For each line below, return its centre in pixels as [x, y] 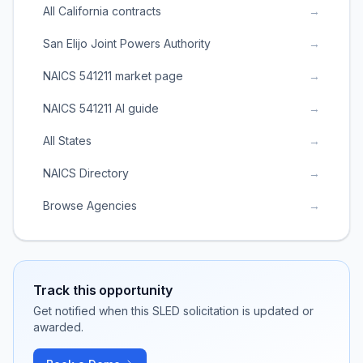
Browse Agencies [90, 205]
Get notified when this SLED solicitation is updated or [173, 311]
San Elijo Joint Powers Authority [127, 43]
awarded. [58, 327]
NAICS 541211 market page [113, 76]
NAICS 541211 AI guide [101, 108]
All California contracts [102, 11]
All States [67, 141]
